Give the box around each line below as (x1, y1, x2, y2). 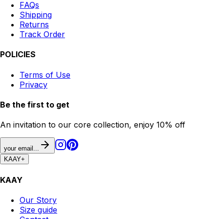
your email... (4, 145, 39, 153)
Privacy (20, 79, 47, 89)
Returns (20, 20, 49, 30)
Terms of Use (20, 69, 70, 80)
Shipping (20, 10, 52, 20)
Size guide (20, 204, 57, 215)
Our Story (20, 195, 57, 205)
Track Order (20, 29, 65, 40)
